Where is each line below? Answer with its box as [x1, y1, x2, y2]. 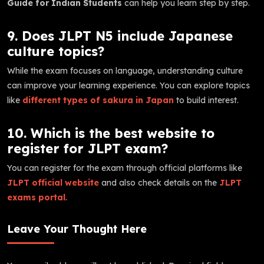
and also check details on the [99, 177, 219, 188]
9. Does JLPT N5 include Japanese [7, 27, 233, 44]
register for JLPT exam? [7, 140, 168, 156]
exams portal [7, 192, 65, 203]
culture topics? [7, 42, 104, 59]
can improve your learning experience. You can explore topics [7, 80, 250, 91]
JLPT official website [7, 177, 99, 188]
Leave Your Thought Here [7, 222, 147, 236]
